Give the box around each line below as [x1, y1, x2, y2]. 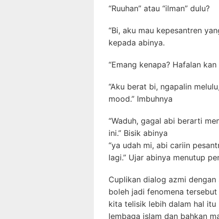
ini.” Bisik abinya [109, 128, 168, 138]
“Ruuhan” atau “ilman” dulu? [109, 3, 210, 13]
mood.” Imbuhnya [109, 94, 173, 104]
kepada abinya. [109, 38, 165, 47]
